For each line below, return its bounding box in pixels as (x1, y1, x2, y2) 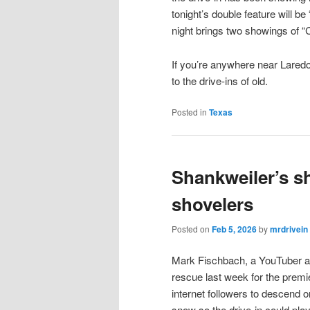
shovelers (172, 190, 253, 217)
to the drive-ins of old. (172, 73, 268, 88)
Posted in (172, 106, 207, 118)
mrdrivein (270, 222, 308, 235)
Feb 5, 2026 (212, 222, 257, 235)
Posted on (172, 222, 212, 235)
